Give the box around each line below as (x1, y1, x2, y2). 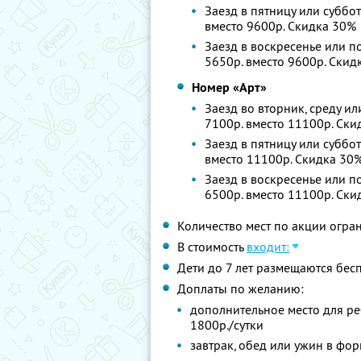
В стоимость (177, 239, 247, 255)
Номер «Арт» (192, 79, 268, 96)
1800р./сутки (190, 317, 263, 333)
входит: (247, 239, 289, 255)
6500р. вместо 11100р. (205, 186, 337, 202)
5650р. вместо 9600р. (205, 53, 330, 69)
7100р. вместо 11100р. (205, 115, 337, 131)
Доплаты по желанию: (177, 280, 304, 297)
